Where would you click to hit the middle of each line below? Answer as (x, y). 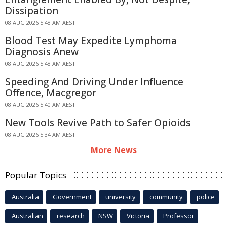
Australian (27, 216)
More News (113, 150)
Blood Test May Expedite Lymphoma (91, 41)
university (121, 197)
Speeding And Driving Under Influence (94, 82)
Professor (179, 216)
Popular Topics (36, 175)
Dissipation (32, 11)
